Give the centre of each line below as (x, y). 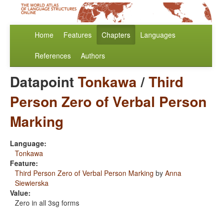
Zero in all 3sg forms (47, 203)
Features (78, 35)
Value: (20, 193)
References (53, 56)
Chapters (116, 35)
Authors (93, 56)
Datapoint (44, 82)
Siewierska (32, 183)
